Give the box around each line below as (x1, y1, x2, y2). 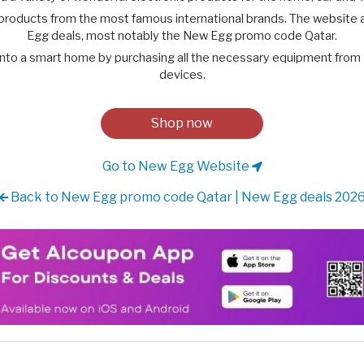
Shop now (151, 115, 213, 131)
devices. (158, 67, 206, 82)
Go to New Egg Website (102, 158, 252, 174)
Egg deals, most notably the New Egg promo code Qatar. (27, 28, 337, 43)
